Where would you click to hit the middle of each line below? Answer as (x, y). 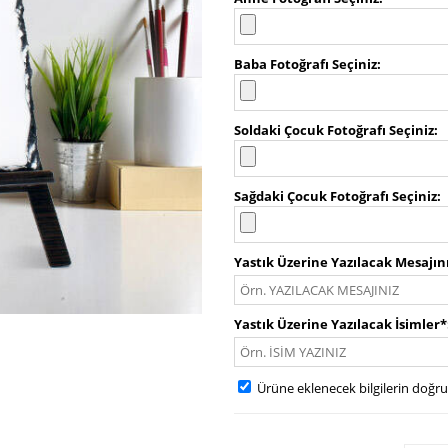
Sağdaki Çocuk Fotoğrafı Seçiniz (335, 196)
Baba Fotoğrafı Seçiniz (305, 64)
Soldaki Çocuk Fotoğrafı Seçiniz (334, 130)
